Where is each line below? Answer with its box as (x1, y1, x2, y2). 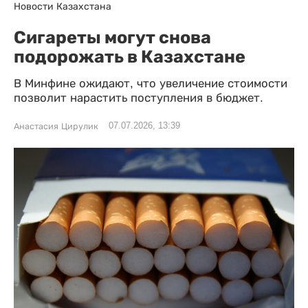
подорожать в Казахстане (14, 46, 245, 67)
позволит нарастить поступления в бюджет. (14, 91, 263, 104)
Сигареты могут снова (14, 27, 211, 47)
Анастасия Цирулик (14, 122, 98, 131)
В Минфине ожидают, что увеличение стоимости (14, 77, 287, 90)
